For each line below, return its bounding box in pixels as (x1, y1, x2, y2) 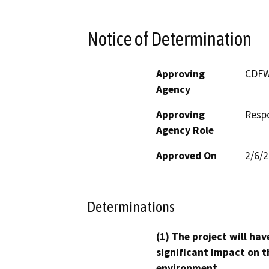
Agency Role (156, 123, 214, 137)
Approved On (156, 148, 217, 162)
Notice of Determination (87, 28, 252, 50)
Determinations (87, 198, 175, 216)
